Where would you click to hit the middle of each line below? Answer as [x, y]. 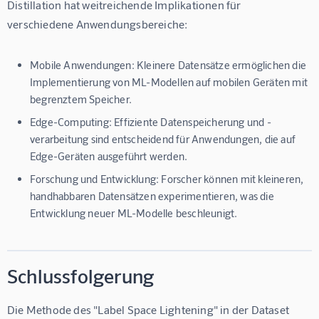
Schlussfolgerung [81, 275]
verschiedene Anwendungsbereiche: [98, 23]
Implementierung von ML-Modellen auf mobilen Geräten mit [169, 82]
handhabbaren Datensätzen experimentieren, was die [152, 195]
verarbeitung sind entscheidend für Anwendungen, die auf [163, 138]
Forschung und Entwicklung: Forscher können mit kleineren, [167, 178]
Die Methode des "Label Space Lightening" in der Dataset [150, 309]
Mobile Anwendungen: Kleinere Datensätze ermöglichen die [168, 64]
